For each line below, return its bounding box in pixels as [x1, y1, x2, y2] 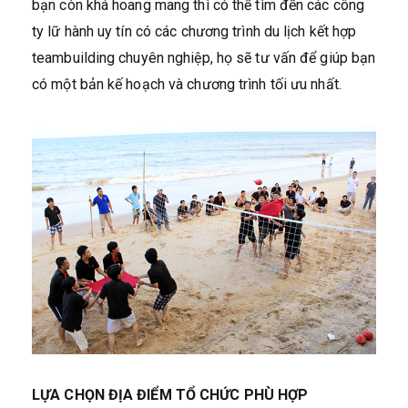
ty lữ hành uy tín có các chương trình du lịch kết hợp [32, 23, 357, 40]
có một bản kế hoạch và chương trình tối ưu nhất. [32, 76, 342, 93]
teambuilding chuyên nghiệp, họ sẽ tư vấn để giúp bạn [32, 49, 376, 66]
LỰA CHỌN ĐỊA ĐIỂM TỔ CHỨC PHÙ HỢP [32, 385, 309, 403]
